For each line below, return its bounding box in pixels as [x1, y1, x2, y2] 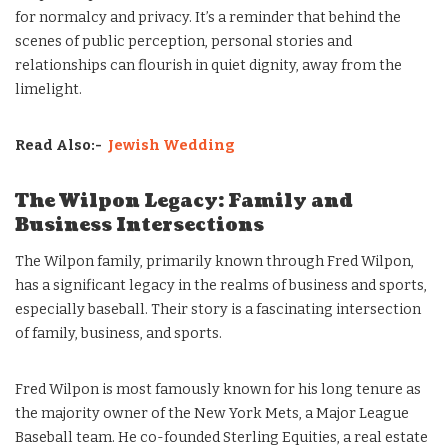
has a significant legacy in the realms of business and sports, [15, 277, 427, 294]
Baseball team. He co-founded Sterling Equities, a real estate [15, 429, 428, 446]
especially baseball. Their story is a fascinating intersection [15, 301, 421, 318]
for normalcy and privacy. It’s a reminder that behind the [15, 9, 401, 26]
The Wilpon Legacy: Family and [15, 189, 353, 214]
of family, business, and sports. [15, 325, 222, 342]
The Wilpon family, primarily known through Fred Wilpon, [15, 253, 414, 270]
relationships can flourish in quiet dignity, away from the [15, 57, 402, 74]
